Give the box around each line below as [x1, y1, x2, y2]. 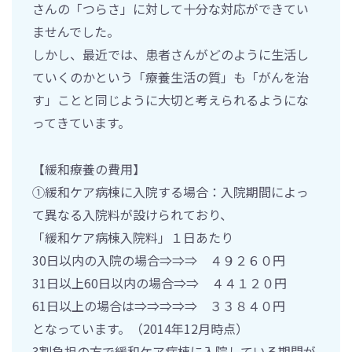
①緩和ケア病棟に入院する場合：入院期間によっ [32, 181, 309, 201]
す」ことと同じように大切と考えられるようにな [32, 90, 309, 109]
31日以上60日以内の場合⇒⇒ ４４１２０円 [32, 273, 287, 292]
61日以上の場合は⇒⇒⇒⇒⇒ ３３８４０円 [32, 295, 285, 315]
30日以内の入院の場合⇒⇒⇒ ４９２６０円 [32, 250, 285, 269]
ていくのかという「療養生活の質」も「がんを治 [32, 67, 309, 86]
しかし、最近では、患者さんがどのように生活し [32, 44, 309, 64]
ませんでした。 [32, 21, 119, 41]
